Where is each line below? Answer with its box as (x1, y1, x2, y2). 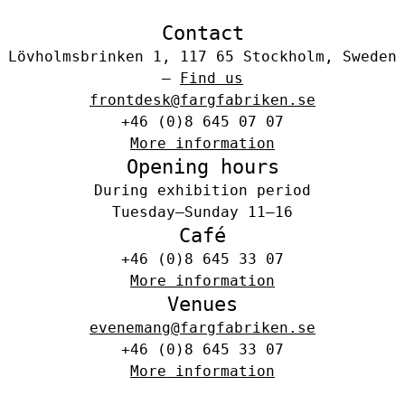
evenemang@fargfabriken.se (89, 319, 316, 337)
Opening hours (126, 155, 279, 179)
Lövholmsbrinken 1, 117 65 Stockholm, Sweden (8, 48, 397, 66)
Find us (180, 70, 243, 88)
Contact (161, 22, 244, 45)
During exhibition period (94, 182, 311, 200)
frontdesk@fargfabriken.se (89, 91, 316, 109)
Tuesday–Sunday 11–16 (112, 203, 293, 221)
